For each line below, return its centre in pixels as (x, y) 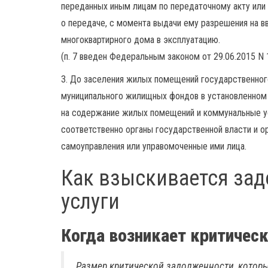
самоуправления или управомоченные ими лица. (154, 146)
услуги (90, 202)
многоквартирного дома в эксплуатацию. (141, 40)
